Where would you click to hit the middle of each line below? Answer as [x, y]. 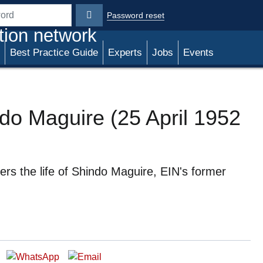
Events [198, 52]
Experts [125, 52]
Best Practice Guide [54, 52]
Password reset [136, 15]
